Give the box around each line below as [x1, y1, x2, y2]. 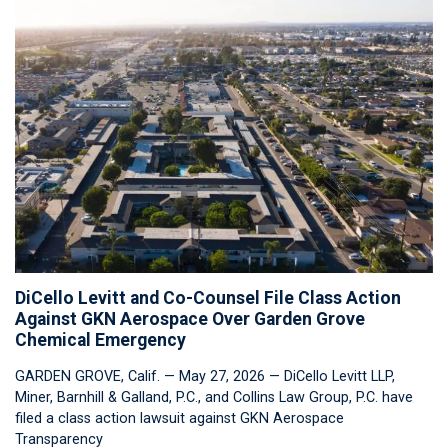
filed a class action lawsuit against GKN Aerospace [15, 409, 344, 427]
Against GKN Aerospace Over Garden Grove [15, 308, 365, 329]
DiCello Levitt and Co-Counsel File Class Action [15, 287, 401, 308]
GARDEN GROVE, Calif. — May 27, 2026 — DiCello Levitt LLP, [15, 367, 395, 385]
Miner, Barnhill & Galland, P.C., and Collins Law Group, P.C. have [15, 388, 413, 406]
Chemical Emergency [15, 329, 186, 350]
